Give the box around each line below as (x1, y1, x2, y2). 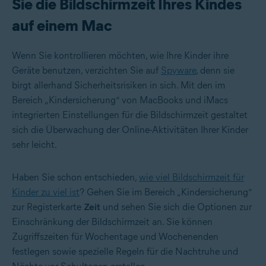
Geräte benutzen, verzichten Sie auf (12, 65, 161, 77)
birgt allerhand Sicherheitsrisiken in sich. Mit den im (12, 80, 225, 91)
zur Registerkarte (12, 201, 84, 213)
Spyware (161, 65, 196, 77)
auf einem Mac (12, 16, 112, 36)
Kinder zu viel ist (12, 186, 80, 198)
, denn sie (196, 65, 235, 77)
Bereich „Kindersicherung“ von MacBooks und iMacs (12, 94, 228, 106)
